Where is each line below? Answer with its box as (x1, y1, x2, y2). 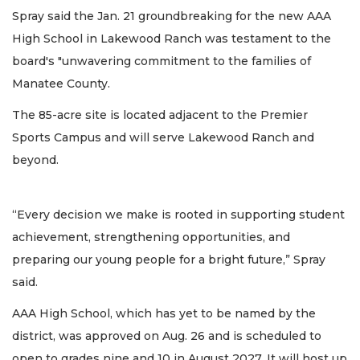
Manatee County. (12, 76, 110, 92)
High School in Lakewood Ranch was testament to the (12, 31, 331, 47)
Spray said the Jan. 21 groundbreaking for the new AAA (12, 9, 331, 24)
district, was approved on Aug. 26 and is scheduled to (12, 328, 321, 343)
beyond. (12, 152, 59, 167)
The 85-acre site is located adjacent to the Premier (12, 107, 308, 122)
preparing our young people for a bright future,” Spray (12, 252, 325, 268)
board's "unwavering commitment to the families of (12, 54, 311, 69)
